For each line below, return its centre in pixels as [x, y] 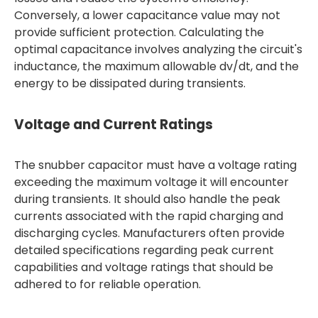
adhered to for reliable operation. [108, 284]
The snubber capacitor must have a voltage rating [155, 165]
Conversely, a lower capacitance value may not [147, 15]
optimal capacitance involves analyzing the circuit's [158, 49]
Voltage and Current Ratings [114, 125]
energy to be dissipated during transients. [130, 83]
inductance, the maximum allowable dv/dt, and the [157, 66]
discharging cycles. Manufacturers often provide [149, 233]
